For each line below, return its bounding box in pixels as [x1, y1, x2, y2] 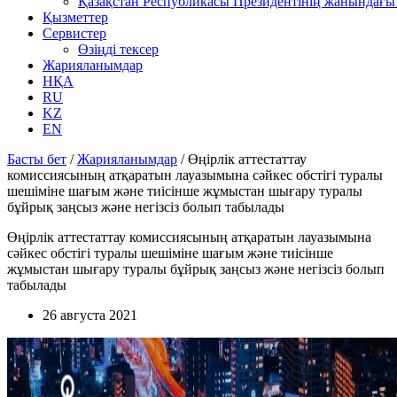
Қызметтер [43, 10, 108, 25]
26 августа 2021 [43, 307, 137, 323]
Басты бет [7, 152, 66, 167]
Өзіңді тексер [78, 42, 159, 57]
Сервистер [43, 26, 106, 41]
